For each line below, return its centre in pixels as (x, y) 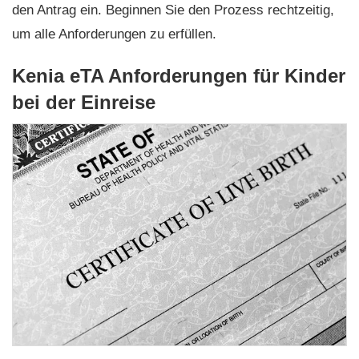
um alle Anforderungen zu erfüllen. (114, 34)
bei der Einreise (84, 103)
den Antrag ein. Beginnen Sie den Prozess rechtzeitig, (173, 10)
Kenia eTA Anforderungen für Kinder (179, 76)
